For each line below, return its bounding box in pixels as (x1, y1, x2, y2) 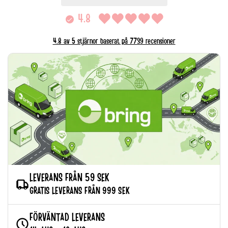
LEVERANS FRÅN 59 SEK (30, 172, 109, 184)
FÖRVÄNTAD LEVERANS (30, 211, 105, 223)
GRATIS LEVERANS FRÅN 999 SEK (30, 186, 130, 196)
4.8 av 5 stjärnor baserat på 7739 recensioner (52, 37, 176, 45)
